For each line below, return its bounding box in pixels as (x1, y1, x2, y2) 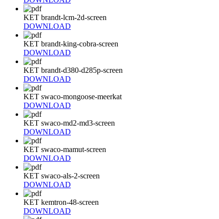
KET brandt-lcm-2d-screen (23, 13, 107, 22)
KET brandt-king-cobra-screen (23, 39, 118, 48)
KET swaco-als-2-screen (23, 171, 100, 180)
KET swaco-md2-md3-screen (23, 118, 115, 127)
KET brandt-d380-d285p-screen (23, 66, 123, 74)
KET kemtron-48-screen (23, 197, 99, 206)
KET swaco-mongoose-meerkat (23, 92, 122, 101)
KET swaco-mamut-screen (23, 145, 106, 153)
